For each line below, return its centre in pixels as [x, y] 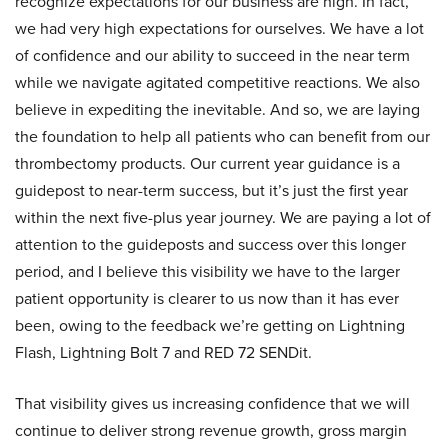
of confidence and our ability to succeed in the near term [212, 55]
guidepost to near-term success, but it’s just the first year [211, 190]
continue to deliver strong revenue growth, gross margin [211, 430]
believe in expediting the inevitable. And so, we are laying [217, 109]
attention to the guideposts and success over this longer [210, 244]
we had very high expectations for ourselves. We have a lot [219, 28]
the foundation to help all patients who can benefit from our [222, 136]
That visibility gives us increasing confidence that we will [212, 403]
